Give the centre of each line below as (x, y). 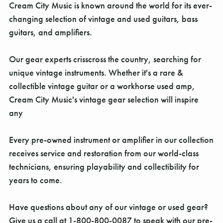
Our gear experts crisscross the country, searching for (105, 59)
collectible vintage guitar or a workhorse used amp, (102, 86)
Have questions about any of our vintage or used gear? (110, 207)
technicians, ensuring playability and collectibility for (104, 166)
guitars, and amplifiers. (51, 32)
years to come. (36, 180)
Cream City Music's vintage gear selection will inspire (104, 99)
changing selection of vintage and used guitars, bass (103, 18)
